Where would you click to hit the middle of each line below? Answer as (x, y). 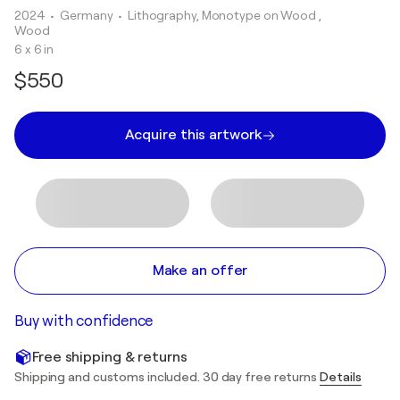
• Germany (83, 15)
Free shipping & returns (110, 357)
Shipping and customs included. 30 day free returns (167, 377)
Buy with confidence (84, 321)
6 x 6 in (34, 49)
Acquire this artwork (193, 135)
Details (340, 377)
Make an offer (200, 271)
